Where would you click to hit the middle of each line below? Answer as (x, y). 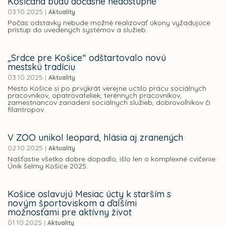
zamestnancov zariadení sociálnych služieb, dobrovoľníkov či (109, 103)
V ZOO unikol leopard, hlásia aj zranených (95, 138)
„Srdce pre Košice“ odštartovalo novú (87, 58)
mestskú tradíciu (41, 67)
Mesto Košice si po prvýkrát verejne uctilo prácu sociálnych (107, 89)
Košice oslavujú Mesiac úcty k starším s (89, 194)
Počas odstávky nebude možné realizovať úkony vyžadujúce (109, 23)
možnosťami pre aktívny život (70, 212)
